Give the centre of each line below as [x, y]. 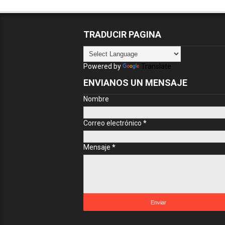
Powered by [103, 66]
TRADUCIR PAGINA [122, 34]
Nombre [96, 99]
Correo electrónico [113, 123]
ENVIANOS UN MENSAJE [135, 83]
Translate [156, 66]
